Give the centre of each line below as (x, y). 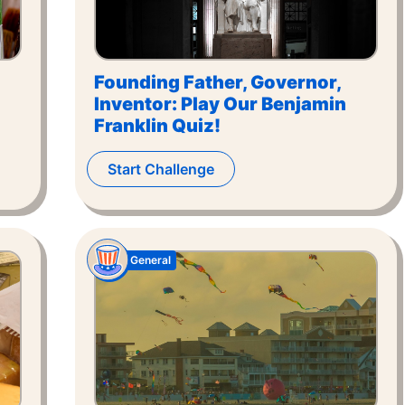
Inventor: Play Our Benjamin (220, 104)
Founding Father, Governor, (218, 82)
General (151, 260)
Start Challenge (161, 169)
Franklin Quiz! (157, 126)
